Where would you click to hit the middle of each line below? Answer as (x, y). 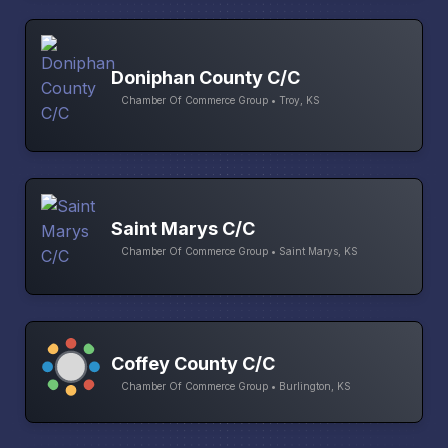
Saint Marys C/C (183, 228)
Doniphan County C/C (205, 77)
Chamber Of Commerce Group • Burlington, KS (236, 386)
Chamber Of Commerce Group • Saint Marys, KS (239, 250)
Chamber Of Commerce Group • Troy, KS (220, 99)
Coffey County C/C (193, 364)
